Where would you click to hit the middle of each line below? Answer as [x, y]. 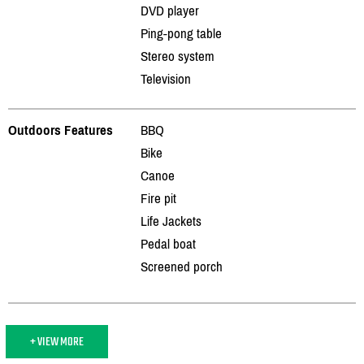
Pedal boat [168, 243]
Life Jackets [171, 221]
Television [166, 78]
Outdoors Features [61, 130]
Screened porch [182, 266]
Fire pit [158, 198]
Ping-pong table [181, 33]
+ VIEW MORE [57, 341]
